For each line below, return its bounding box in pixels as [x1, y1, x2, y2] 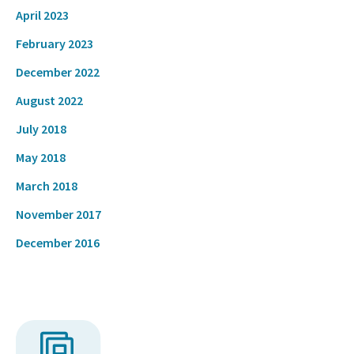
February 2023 [16, 35, 93, 51]
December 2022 [16, 63, 100, 80]
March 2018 [16, 177, 77, 194]
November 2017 [16, 205, 101, 222]
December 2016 [16, 234, 100, 250]
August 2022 [16, 92, 83, 108]
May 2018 [16, 149, 66, 165]
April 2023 [16, 6, 69, 23]
